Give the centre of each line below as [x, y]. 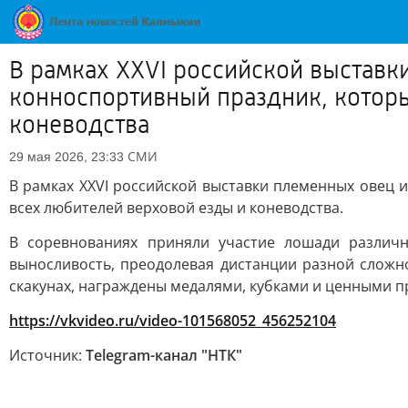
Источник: [47, 355]
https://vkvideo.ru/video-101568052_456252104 [173, 321]
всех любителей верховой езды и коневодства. [176, 208]
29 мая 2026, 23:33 [66, 157]
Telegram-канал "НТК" [164, 355]
